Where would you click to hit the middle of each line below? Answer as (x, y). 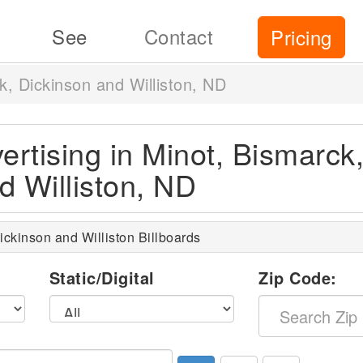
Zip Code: (298, 278)
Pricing (301, 37)
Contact (178, 36)
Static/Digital (102, 278)
